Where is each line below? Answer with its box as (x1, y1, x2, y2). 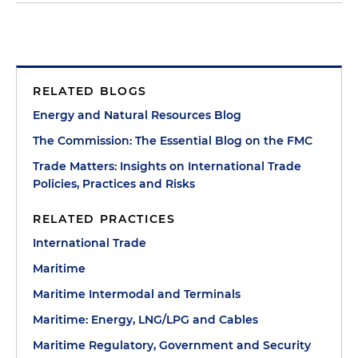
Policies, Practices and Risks (33, 177, 195, 191)
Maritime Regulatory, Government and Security (33, 338, 311, 352)
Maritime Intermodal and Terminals (33, 287, 241, 301)
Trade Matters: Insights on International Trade (33, 159, 301, 173)
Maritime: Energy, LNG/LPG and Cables (33, 312, 258, 327)
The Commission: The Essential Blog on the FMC (33, 133, 312, 148)
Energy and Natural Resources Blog (33, 108, 241, 122)
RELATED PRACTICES (33, 212, 176, 226)
